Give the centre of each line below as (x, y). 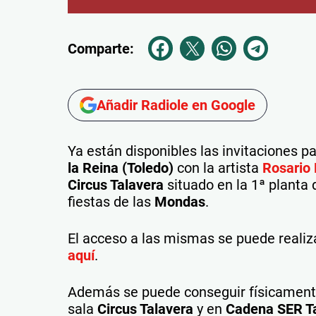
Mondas (180, 202)
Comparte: (101, 48)
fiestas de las (111, 202)
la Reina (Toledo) (121, 168)
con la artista (218, 168)
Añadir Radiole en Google (176, 105)
